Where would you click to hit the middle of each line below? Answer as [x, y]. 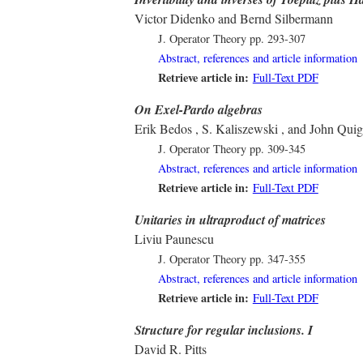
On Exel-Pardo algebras [199, 110]
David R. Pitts [171, 349]
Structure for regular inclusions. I [224, 330]
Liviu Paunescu [174, 239]
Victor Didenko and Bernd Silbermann [234, 19]
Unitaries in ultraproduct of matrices [230, 220]
